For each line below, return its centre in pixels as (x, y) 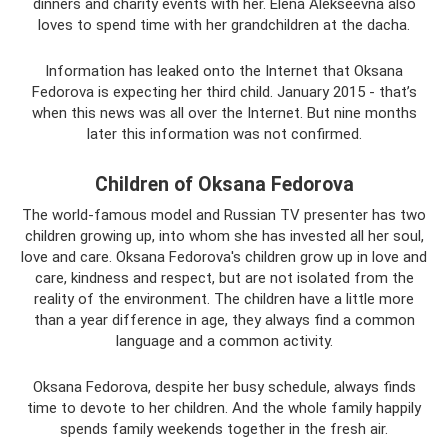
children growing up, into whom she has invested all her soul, (224, 235)
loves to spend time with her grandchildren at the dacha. (224, 24)
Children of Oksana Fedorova (224, 184)
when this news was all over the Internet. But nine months (224, 112)
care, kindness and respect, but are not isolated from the (224, 277)
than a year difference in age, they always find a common (224, 319)
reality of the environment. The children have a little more (224, 298)
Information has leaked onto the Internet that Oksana (224, 70)
